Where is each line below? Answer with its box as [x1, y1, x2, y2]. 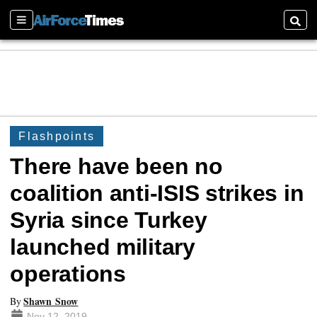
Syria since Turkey [10, 207, 207, 234]
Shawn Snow [23, 293, 79, 309]
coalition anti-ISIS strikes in [10, 180, 304, 207]
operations [10, 261, 126, 287]
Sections [16, 18, 52, 34]
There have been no [10, 154, 223, 180]
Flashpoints [18, 129, 95, 142]
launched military [10, 234, 195, 260]
